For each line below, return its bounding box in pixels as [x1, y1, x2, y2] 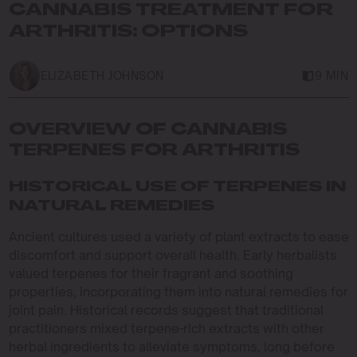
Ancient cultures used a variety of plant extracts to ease [8, 228, 349, 245]
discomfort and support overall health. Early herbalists [8, 246, 337, 263]
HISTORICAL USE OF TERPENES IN [8, 179, 346, 195]
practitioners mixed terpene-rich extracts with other [8, 320, 324, 336]
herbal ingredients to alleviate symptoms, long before [8, 338, 335, 355]
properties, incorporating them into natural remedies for [8, 283, 348, 300]
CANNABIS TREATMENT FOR [8, 2, 333, 19]
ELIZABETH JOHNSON [40, 69, 164, 82]
